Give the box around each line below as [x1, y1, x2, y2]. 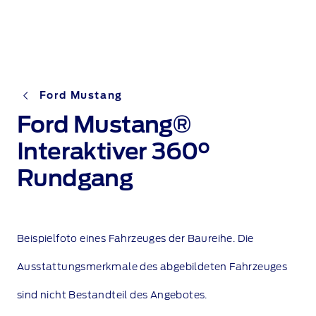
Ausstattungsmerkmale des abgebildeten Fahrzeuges [17, 262, 288, 273]
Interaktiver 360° [17, 141, 210, 164]
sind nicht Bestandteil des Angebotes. [17, 291, 207, 301]
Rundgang [17, 168, 133, 191]
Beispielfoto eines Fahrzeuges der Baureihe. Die [17, 234, 254, 245]
